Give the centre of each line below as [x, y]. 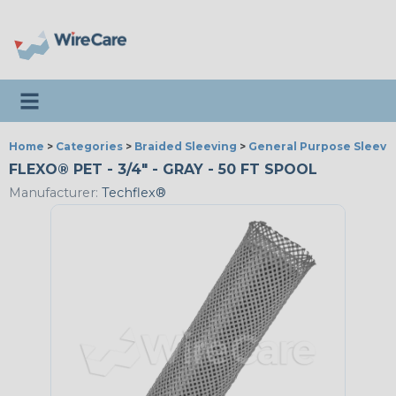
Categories [89, 146]
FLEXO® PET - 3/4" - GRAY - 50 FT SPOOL [163, 169]
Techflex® [132, 193]
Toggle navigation [80, 95]
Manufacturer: [53, 193]
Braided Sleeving [186, 146]
